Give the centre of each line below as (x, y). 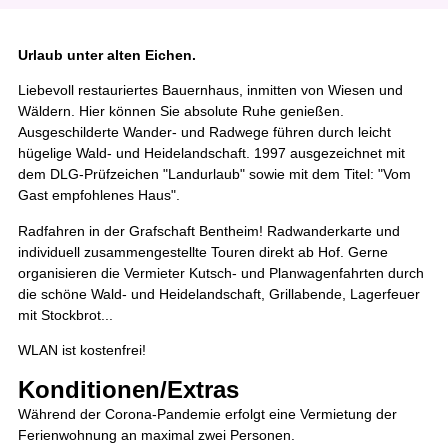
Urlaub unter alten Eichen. (107, 55)
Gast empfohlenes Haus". (99, 195)
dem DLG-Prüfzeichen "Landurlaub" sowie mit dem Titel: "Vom (214, 174)
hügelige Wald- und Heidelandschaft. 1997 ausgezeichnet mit (211, 153)
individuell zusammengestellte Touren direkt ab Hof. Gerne (203, 251)
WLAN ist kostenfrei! (82, 349)
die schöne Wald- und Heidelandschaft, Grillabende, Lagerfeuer (219, 293)
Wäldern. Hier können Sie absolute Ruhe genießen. (181, 111)
